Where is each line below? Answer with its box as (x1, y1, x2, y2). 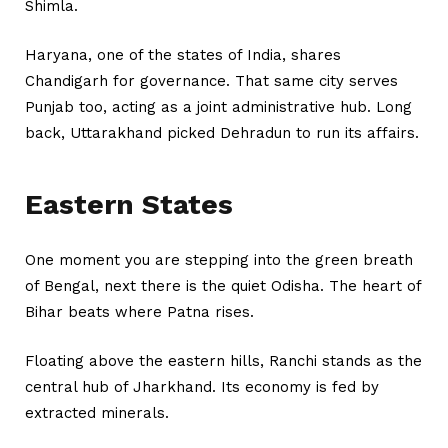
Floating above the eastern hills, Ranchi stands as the (25, 351, 422, 370)
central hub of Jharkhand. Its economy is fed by (25, 377, 379, 396)
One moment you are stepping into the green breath (25, 250, 413, 269)
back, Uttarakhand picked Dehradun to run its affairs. (25, 123, 419, 142)
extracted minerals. (25, 403, 169, 422)
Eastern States (25, 187, 233, 221)
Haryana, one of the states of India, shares (25, 45, 341, 64)
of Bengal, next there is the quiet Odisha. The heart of (25, 276, 421, 295)
